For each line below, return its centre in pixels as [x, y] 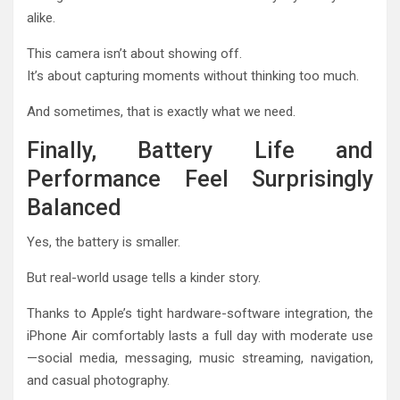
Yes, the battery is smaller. [104, 242]
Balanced [74, 207]
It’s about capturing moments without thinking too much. [193, 75]
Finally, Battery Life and [200, 150]
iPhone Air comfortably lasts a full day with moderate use [200, 335]
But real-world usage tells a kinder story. [144, 277]
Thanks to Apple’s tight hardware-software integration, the [200, 313]
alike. [41, 17]
